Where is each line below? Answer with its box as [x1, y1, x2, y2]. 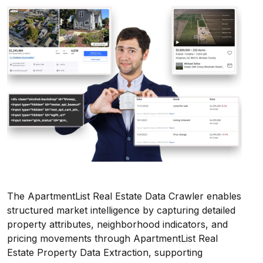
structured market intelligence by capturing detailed [7, 204, 235, 217]
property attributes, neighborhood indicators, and [7, 218, 228, 231]
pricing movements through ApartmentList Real [7, 232, 218, 245]
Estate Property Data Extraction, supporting [7, 247, 203, 259]
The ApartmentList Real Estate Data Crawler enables [7, 190, 241, 203]
